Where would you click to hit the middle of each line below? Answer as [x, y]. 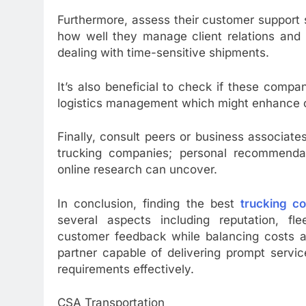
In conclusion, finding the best [149, 203]
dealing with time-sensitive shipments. [163, 53]
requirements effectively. [126, 269]
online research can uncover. [137, 170]
